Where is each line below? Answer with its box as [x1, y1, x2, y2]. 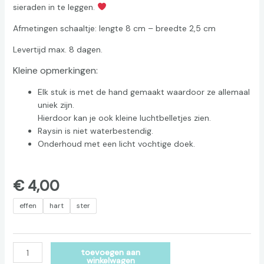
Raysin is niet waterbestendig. [37, 125, 153, 136]
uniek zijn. [37, 99, 74, 110]
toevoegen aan [81, 247, 141, 258]
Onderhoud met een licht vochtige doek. [37, 138, 195, 149]
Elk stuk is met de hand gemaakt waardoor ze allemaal [37, 86, 250, 97]
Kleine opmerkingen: [12, 64, 98, 77]
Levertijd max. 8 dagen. [12, 44, 103, 55]
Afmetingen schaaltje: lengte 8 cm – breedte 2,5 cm [12, 22, 216, 34]
